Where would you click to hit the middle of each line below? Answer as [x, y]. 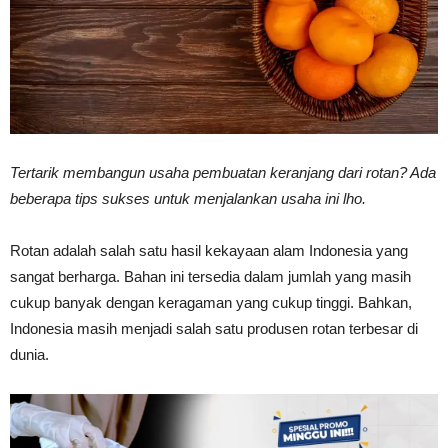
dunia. [29, 355]
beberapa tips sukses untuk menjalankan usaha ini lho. [188, 199]
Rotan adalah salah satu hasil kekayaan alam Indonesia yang [209, 251]
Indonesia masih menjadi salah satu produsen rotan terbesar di [214, 329]
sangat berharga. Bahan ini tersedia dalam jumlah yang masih [210, 277]
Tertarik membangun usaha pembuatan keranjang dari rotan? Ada [223, 173]
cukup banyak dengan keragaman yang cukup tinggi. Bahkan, [211, 303]
